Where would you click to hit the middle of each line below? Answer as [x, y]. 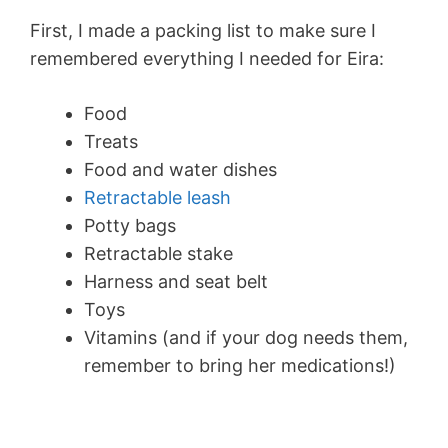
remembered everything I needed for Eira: [207, 59]
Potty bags [130, 226]
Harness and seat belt [176, 282]
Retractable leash [157, 198]
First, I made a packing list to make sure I [203, 31]
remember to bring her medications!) [240, 366]
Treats [111, 142]
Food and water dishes [180, 170]
